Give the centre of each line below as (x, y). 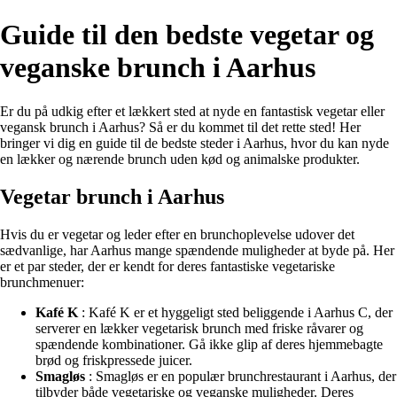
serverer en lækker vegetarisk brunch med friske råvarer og (199, 328)
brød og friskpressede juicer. (114, 360)
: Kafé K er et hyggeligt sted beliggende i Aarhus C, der (235, 312)
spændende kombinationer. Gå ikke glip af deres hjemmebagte (209, 344)
